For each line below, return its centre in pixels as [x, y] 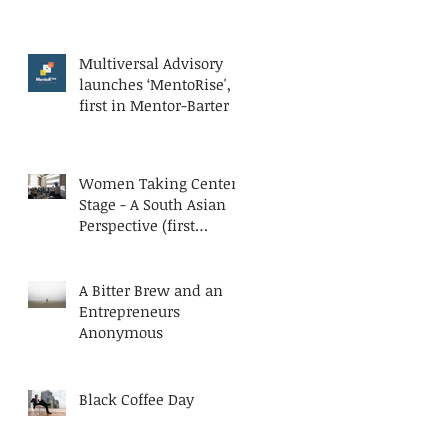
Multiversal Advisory [151, 63]
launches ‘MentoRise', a [161, 84]
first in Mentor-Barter [154, 105]
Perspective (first [137, 225]
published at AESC [142, 246]
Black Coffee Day [136, 399]
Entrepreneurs [129, 311]
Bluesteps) [115, 267]
